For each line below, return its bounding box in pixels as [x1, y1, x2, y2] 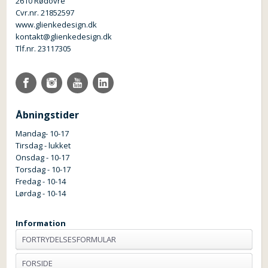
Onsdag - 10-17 [16, 151, 70, 163]
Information [16, 217, 66, 229]
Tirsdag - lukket [16, 139, 71, 151]
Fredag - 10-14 [16, 175, 66, 187]
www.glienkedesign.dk [16, 19, 98, 30]
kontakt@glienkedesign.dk [16, 31, 112, 42]
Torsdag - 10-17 [16, 163, 71, 175]
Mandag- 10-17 [16, 127, 69, 139]
